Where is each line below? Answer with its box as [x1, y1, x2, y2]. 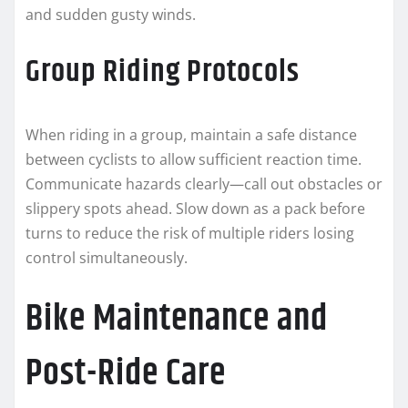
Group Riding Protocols [25, 48, 300, 97]
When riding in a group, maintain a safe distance [25, 125, 357, 146]
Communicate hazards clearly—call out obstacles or [25, 174, 382, 195]
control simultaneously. [25, 248, 188, 269]
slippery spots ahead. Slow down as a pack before [25, 199, 365, 219]
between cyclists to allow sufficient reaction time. [25, 149, 362, 170]
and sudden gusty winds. [25, 5, 196, 25]
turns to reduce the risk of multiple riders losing [25, 223, 354, 244]
